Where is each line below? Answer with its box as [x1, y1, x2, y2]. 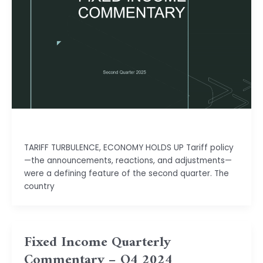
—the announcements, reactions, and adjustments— [23, 155, 232, 167]
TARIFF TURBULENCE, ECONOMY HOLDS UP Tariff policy [23, 142, 234, 154]
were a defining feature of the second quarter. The [23, 168, 229, 180]
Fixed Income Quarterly [23, 230, 171, 255]
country [23, 181, 55, 193]
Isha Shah [23, 120, 62, 132]
